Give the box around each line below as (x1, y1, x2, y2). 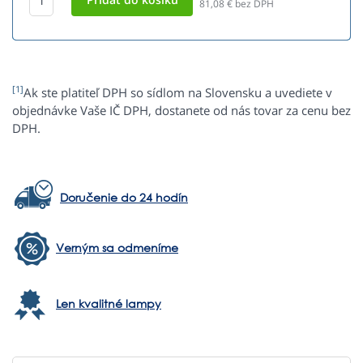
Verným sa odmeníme (56, 240, 178, 256)
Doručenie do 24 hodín (60, 190, 188, 206)
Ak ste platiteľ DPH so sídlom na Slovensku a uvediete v (23, 84, 332, 101)
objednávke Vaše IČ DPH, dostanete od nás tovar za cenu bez (12, 102, 351, 119)
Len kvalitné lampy (56, 296, 161, 312)
